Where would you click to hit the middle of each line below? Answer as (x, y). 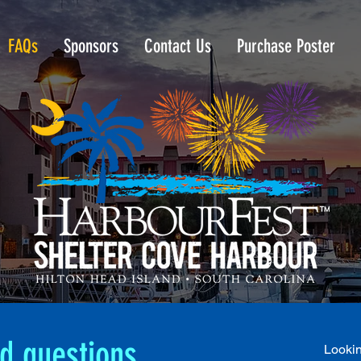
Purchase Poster (286, 46)
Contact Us (178, 46)
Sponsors (91, 46)
